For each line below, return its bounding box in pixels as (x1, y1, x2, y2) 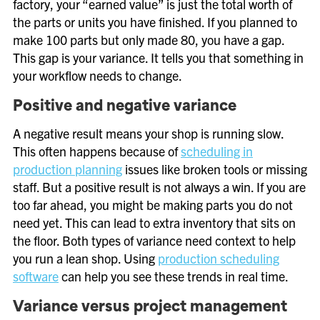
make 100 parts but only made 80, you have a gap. (13, 31, 284, 48)
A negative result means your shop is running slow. (13, 125, 284, 141)
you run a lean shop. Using (13, 250, 158, 266)
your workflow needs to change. (13, 67, 182, 84)
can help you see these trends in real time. (59, 268, 289, 284)
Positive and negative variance (13, 100, 236, 114)
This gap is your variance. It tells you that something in (13, 49, 304, 66)
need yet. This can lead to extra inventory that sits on (13, 214, 296, 231)
